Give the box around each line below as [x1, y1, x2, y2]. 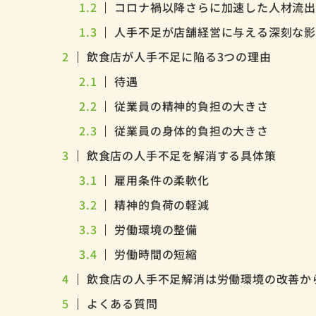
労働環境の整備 [114, 221, 198, 238]
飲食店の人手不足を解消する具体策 [86, 147, 276, 164]
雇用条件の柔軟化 [114, 171, 209, 188]
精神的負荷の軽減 [114, 196, 209, 213]
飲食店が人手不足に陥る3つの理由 [86, 48, 272, 65]
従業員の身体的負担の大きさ [114, 122, 269, 139]
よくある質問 [86, 295, 158, 312]
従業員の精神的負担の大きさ [114, 97, 269, 114]
